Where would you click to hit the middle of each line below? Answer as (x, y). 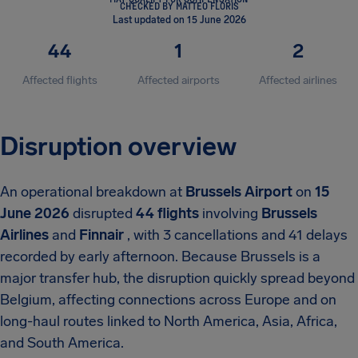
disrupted (103, 213)
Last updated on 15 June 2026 (179, 20)
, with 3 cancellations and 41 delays (236, 235)
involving (230, 213)
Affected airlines (298, 80)
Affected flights (60, 80)
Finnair (101, 235)
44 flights (167, 213)
